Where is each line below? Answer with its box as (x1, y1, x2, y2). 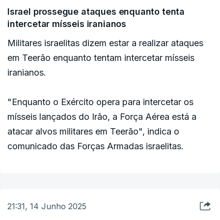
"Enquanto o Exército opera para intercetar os (7, 96, 193, 107)
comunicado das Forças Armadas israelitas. (7, 140, 184, 151)
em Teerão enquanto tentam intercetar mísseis (7, 52, 194, 63)
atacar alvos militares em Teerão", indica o (7, 126, 179, 137)
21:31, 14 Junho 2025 (7, 201, 86, 212)
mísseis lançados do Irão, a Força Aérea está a (7, 111, 196, 122)
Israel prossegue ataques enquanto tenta (7, 6, 185, 17)
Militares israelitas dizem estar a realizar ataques (7, 37, 203, 48)
